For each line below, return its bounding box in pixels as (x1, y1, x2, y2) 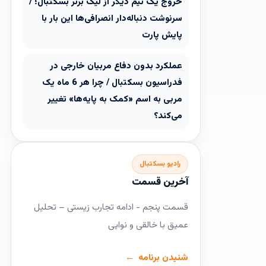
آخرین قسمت (132, 175, 188, 190)
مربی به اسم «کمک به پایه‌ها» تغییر (47, 93, 182, 106)
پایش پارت (142, 28, 182, 42)
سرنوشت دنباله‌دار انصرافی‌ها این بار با (42, 12, 182, 26)
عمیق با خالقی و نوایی (108, 218, 188, 232)
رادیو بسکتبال (140, 159, 180, 169)
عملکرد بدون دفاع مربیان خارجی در (50, 59, 182, 73)
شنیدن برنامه (138, 251, 188, 265)
